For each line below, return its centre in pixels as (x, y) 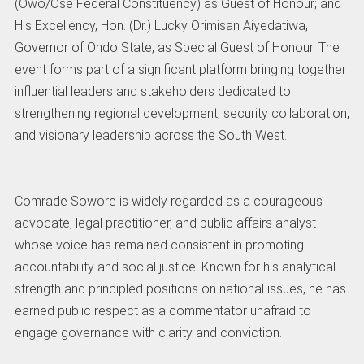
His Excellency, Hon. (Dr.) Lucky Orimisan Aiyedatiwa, (161, 25)
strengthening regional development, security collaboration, (182, 113)
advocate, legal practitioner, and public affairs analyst (165, 223)
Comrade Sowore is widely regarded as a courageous (168, 201)
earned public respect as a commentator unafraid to (162, 311)
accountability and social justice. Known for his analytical (175, 267)
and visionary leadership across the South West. (150, 135)
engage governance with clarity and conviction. (148, 333)
